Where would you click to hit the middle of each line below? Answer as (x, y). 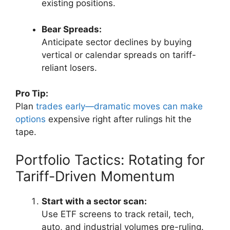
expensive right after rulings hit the (119, 119)
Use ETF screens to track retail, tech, (118, 214)
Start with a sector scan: (94, 201)
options (31, 119)
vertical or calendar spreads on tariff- (119, 55)
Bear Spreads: (72, 29)
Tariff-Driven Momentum (95, 176)
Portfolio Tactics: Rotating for (110, 160)
